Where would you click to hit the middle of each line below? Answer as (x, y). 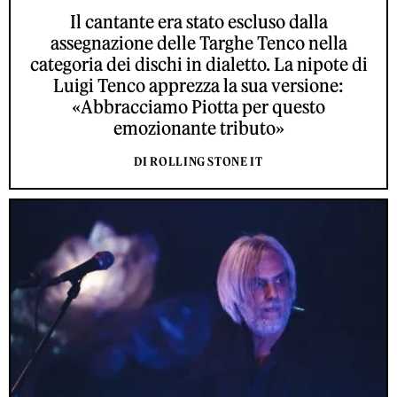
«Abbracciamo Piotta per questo (198, 107)
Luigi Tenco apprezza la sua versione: (198, 86)
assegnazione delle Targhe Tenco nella (198, 43)
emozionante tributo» (198, 128)
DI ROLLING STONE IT (198, 162)
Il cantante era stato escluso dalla (198, 22)
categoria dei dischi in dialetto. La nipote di (198, 65)
